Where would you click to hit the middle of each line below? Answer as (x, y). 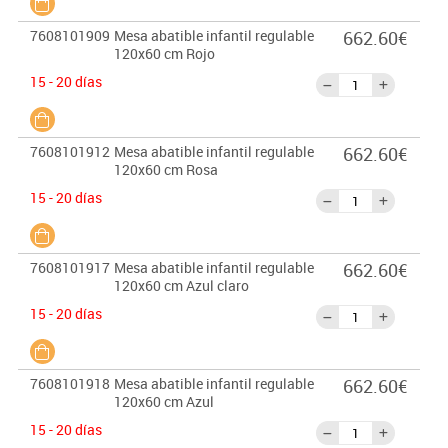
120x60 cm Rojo (164, 54)
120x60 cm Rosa (165, 170)
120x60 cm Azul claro (181, 286)
